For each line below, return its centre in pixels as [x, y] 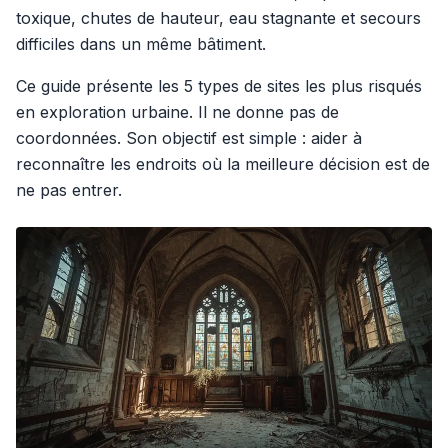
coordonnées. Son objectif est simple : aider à [189, 138]
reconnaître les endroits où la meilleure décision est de [223, 164]
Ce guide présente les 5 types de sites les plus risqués [219, 86]
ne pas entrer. [69, 190]
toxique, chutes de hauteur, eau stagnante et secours [218, 18]
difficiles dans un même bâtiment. [141, 44]
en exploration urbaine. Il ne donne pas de [177, 112]
